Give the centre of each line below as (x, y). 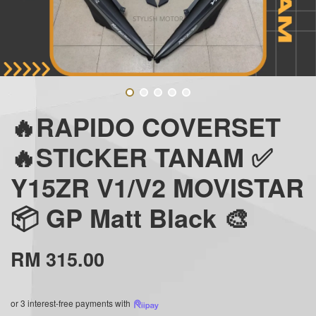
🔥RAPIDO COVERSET (146, 126)
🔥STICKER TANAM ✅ (141, 156)
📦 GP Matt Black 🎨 (130, 217)
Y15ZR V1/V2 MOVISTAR (157, 187)
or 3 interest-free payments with (72, 303)
